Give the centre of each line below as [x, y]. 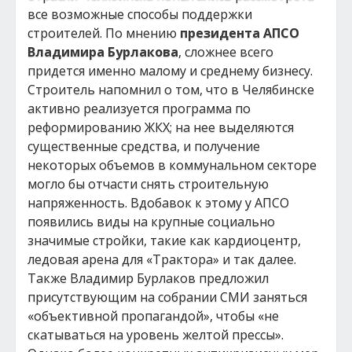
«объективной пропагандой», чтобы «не [153, 316]
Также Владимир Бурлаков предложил [148, 278]
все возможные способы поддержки [140, 14]
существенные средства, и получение [144, 146]
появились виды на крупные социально [151, 222]
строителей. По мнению [104, 33]
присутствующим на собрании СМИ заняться [167, 297]
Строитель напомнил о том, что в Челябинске [171, 90]
